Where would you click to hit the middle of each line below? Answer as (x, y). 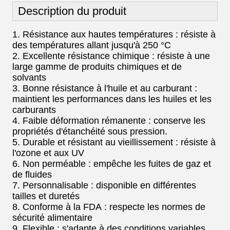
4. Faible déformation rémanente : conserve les (109, 121)
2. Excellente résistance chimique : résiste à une (111, 56)
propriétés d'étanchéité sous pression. (90, 131)
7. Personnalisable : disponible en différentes (104, 185)
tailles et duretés (46, 196)
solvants (29, 78)
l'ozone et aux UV (48, 153)
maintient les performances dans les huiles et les (112, 99)
